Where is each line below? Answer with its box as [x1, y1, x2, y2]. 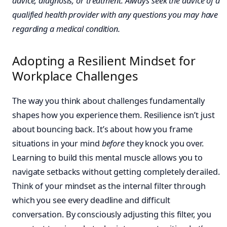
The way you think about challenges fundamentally [12, 95, 205, 106]
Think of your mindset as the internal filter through [12, 180, 206, 192]
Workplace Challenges [12, 67, 138, 84]
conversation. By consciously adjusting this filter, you [12, 208, 211, 220]
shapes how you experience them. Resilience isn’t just [12, 109, 215, 121]
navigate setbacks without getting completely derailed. [12, 166, 220, 177]
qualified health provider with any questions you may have [12, 9, 218, 21]
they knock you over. [125, 137, 204, 149]
